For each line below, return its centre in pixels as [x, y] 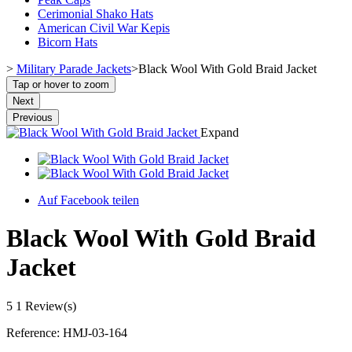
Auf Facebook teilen [88, 200]
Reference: [35, 332]
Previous [33, 117]
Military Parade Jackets [74, 68]
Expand [220, 132]
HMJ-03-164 [95, 332]
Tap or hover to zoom [61, 84]
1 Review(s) [46, 306]
